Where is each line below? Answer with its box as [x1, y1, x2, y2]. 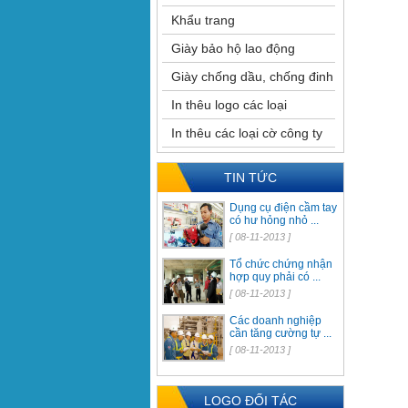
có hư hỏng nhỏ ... [229, 214, 319, 227]
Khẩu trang [170, 13, 235, 27]
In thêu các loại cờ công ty [170, 126, 322, 140]
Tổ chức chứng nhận [229, 258, 332, 270]
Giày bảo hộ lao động [170, 41, 295, 56]
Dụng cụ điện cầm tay [229, 201, 337, 214]
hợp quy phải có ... [229, 270, 321, 283]
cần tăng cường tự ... [229, 327, 331, 340]
